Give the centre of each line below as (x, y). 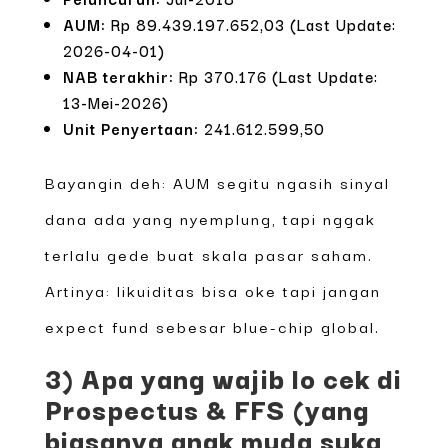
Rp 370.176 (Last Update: (275, 75)
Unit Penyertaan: (130, 127)
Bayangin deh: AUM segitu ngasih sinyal (217, 181)
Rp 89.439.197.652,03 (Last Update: (250, 23)
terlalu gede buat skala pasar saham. (208, 253)
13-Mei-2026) (115, 101)
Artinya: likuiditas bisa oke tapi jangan (212, 289)
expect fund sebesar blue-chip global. (212, 325)
